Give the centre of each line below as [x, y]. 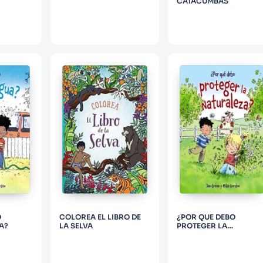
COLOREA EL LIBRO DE [100, 217]
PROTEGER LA [202, 226]
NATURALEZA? [203, 235]
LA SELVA [76, 226]
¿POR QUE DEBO [206, 217]
